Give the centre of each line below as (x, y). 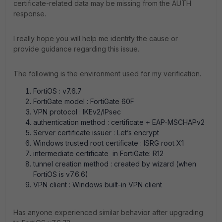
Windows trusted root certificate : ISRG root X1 (109, 143)
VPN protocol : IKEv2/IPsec (77, 112)
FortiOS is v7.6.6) (61, 174)
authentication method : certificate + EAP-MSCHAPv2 (119, 122)
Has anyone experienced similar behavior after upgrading (108, 212)
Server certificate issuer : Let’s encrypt (96, 133)
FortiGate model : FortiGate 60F (84, 101)
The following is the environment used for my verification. (107, 74)
